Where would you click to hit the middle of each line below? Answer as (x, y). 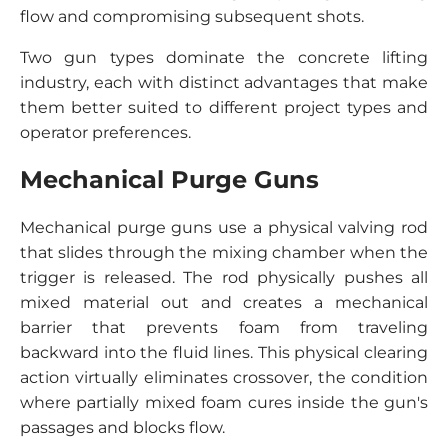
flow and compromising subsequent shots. (192, 16)
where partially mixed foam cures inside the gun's (224, 402)
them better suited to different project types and (224, 107)
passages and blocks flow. (122, 427)
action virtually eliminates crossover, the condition (224, 377)
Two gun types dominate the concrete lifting (224, 57)
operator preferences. (105, 132)
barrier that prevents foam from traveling (224, 327)
